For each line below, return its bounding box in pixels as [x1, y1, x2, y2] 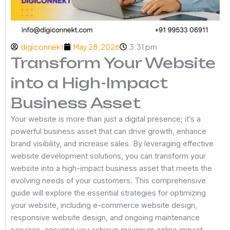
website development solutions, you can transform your [11, 151, 206, 161]
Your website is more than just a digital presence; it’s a [11, 114, 201, 124]
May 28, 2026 [73, 42, 120, 51]
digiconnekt [21, 42, 64, 51]
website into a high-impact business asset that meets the [11, 164, 212, 173]
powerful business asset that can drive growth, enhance [11, 127, 206, 136]
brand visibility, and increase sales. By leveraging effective [11, 139, 214, 148]
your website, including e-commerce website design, [11, 201, 197, 210]
